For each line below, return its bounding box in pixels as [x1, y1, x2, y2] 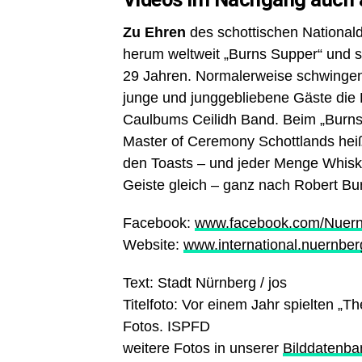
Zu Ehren [123, 24, 186, 40]
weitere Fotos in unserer [123, 340, 283, 356]
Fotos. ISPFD [123, 318, 210, 335]
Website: [123, 237, 183, 253]
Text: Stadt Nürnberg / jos [123, 275, 287, 291]
